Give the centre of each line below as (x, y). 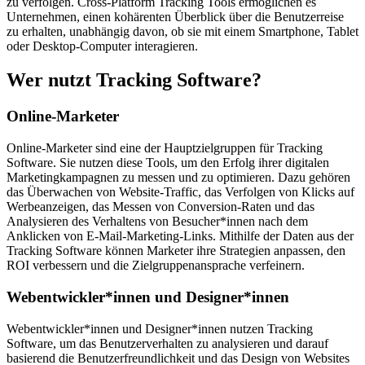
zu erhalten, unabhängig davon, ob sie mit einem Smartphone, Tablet (182, 31)
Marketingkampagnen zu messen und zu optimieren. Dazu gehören (178, 178)
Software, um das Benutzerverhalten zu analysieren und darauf (167, 343)
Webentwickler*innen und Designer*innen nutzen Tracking (160, 328)
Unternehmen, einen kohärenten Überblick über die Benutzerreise (175, 16)
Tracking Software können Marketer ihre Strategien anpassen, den (176, 251)
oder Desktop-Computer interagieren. (102, 46)
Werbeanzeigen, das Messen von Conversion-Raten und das (161, 207)
